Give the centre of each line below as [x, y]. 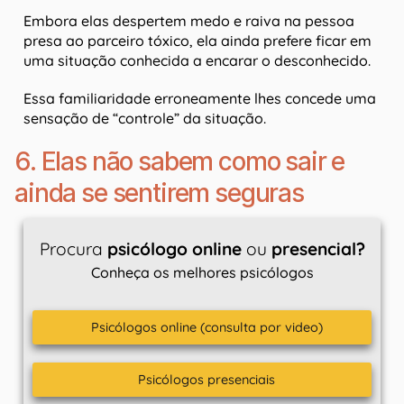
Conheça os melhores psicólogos [202, 273]
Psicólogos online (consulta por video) [207, 328]
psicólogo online [174, 249]
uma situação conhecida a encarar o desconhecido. [197, 61]
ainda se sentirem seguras [159, 193]
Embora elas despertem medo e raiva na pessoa [189, 21]
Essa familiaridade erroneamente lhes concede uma [200, 99]
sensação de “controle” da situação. [147, 119]
